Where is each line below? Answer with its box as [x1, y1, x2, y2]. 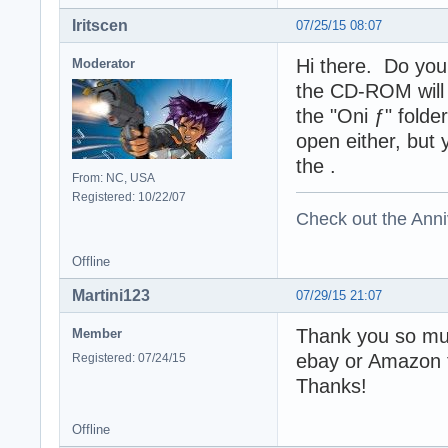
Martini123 [72, 286, 150, 304]
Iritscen [72, 16, 128, 34]
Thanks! [296, 374, 367, 397]
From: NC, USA [72, 170, 155, 185]
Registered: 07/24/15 [72, 350, 186, 365]
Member [72, 325, 122, 341]
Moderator [72, 55, 135, 71]
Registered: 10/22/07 [72, 189, 186, 204]
